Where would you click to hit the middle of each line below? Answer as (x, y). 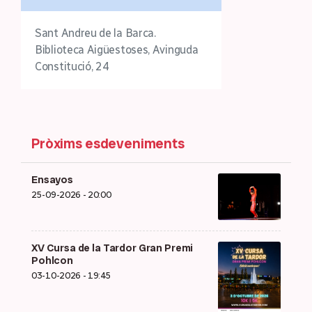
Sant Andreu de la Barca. (95, 33)
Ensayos (52, 179)
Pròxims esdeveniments (108, 143)
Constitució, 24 (72, 66)
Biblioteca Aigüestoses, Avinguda (117, 49)
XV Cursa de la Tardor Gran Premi (112, 248)
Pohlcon (52, 260)
